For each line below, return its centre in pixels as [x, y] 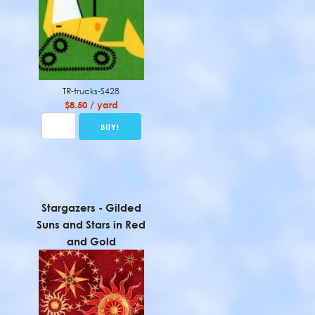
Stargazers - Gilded [91, 207]
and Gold [91, 241]
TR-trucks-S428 [91, 91]
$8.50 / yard [91, 105]
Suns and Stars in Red [91, 224]
